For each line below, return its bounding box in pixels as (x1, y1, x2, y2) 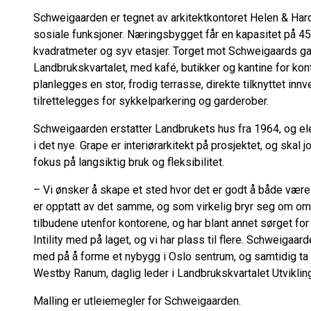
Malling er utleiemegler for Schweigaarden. (33, 294, 246, 308)
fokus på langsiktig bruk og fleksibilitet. (33, 155, 224, 169)
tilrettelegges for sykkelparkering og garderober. (33, 94, 269, 108)
